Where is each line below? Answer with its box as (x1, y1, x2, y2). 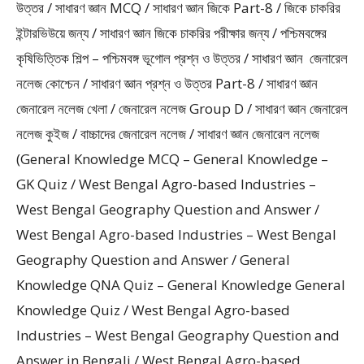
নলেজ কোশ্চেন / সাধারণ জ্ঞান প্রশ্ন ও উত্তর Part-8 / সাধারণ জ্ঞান (16, 74, 318, 93)
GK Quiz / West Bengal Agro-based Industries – (16, 175, 316, 193)
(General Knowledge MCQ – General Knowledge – (16, 149, 328, 168)
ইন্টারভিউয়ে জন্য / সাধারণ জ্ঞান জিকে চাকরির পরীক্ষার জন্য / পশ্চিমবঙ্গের (16, 24, 327, 42)
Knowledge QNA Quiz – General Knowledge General (16, 275, 345, 294)
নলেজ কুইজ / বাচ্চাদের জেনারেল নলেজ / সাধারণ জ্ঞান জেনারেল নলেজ (16, 124, 319, 143)
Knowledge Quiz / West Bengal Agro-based (16, 301, 290, 319)
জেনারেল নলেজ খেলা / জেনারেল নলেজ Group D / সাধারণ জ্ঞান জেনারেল (16, 99, 348, 118)
